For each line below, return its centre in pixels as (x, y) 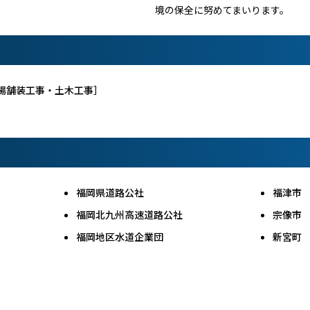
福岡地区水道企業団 (120, 236)
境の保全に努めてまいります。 (222, 9)
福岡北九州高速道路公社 (130, 214)
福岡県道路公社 (110, 192)
